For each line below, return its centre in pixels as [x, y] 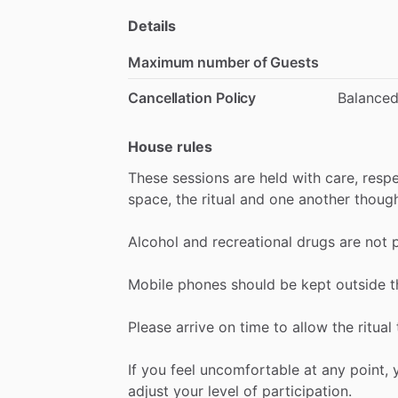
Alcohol [153, 241]
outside [361, 284]
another [324, 199]
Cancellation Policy [192, 97]
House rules [170, 146]
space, [150, 199]
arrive [195, 326]
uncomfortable [250, 369]
